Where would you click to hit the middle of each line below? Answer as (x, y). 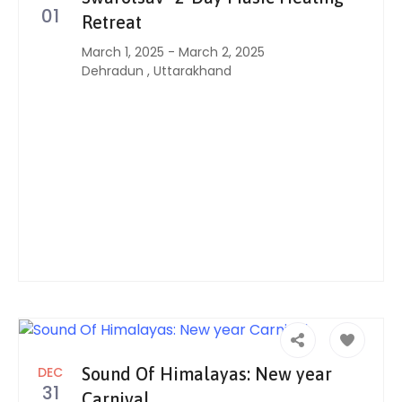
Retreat (112, 22)
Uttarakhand (192, 71)
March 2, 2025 (222, 52)
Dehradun (114, 71)
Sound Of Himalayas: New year (207, 374)
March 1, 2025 (123, 52)
